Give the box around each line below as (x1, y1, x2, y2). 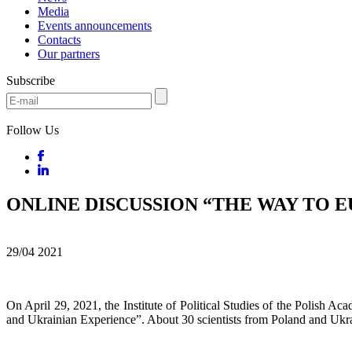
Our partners (38, 47, 100, 60)
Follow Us (6, 123, 59, 137)
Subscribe (6, 74, 55, 87)
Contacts (38, 33, 81, 46)
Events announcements (38, 19, 152, 32)
